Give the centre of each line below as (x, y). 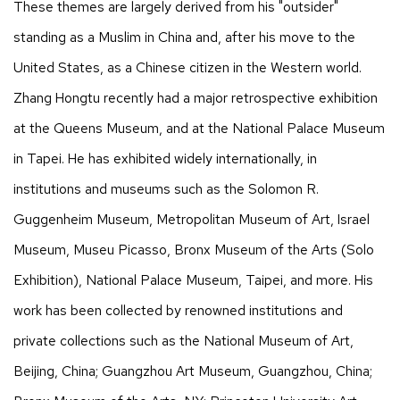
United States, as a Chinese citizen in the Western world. (187, 67)
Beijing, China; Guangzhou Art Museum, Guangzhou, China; (193, 371)
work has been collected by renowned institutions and (178, 310)
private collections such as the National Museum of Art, (183, 340)
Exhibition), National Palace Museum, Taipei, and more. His (193, 279)
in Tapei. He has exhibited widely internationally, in (165, 158)
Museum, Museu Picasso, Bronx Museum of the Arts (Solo (194, 249)
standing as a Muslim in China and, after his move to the (184, 37)
